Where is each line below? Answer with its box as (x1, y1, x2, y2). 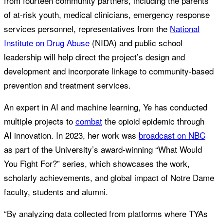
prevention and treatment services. (4, 79, 131, 91)
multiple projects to (4, 115, 75, 127)
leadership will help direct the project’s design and (4, 51, 185, 63)
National (170, 22, 200, 35)
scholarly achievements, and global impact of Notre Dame (4, 171, 214, 184)
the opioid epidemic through (102, 115, 204, 127)
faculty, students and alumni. (4, 185, 110, 198)
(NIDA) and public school (90, 36, 182, 49)
